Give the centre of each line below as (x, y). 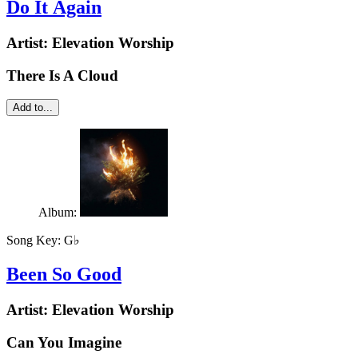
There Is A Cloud (62, 75)
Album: (59, 213)
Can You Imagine (64, 342)
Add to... (33, 108)
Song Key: (35, 241)
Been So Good (64, 274)
